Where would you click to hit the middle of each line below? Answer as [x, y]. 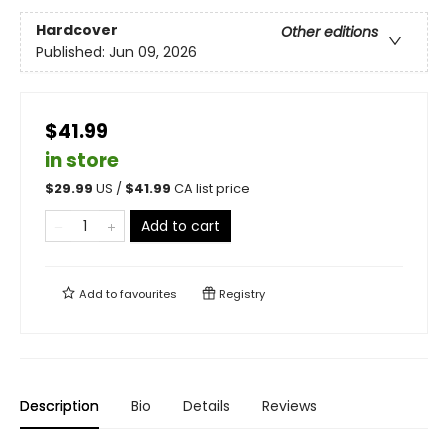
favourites [148, 294]
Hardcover [77, 30]
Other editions [329, 32]
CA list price [212, 189]
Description [59, 406]
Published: [72, 52]
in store [82, 161]
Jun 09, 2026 [153, 52]
